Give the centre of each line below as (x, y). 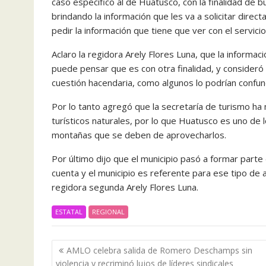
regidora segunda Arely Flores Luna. (125, 187)
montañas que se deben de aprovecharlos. (139, 135)
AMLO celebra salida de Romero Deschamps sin (159, 250)
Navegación (89, 247)
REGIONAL (108, 212)
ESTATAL (69, 212)
